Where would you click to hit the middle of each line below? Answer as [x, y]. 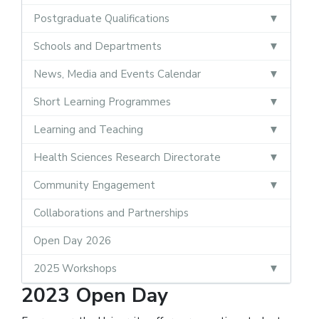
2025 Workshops [75, 268]
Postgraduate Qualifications [101, 18]
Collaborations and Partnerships [111, 213]
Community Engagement [94, 185]
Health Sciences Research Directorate [127, 157]
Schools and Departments [98, 46]
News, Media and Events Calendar [117, 74]
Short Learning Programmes [102, 101]
